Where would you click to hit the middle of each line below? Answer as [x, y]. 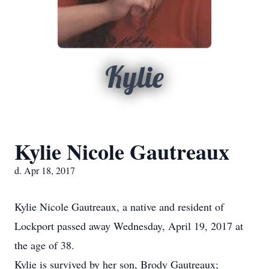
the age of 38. [44, 245]
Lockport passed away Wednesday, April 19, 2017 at [129, 226]
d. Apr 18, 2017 [45, 170]
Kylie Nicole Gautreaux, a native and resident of [119, 207]
